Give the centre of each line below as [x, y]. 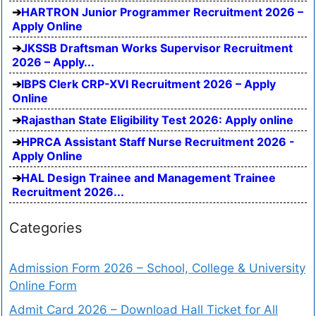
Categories [45, 228]
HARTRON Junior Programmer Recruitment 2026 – [162, 12]
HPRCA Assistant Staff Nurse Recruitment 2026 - [158, 142]
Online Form [43, 286]
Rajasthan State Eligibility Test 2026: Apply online [157, 120]
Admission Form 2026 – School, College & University [157, 268]
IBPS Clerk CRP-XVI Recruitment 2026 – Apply [148, 84]
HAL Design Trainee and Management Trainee [148, 178]
